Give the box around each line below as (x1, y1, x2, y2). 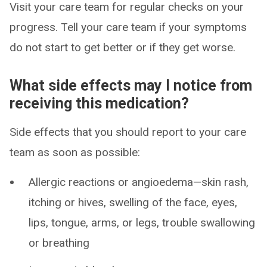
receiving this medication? (10, 95, 189, 112)
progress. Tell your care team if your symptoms (10, 20, 247, 34)
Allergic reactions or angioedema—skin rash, (29, 175, 249, 189)
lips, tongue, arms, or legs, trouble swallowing (29, 216, 255, 229)
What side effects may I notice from (10, 77, 252, 94)
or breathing (29, 236, 89, 250)
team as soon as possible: (10, 145, 140, 159)
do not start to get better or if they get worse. (10, 41, 235, 54)
